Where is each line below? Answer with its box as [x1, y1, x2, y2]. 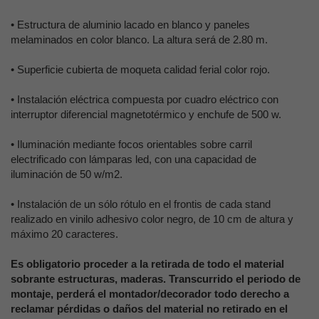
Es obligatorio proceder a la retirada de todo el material [11, 258, 284, 270]
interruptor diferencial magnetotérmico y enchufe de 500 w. [11, 108, 281, 120]
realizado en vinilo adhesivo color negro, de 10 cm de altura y [11, 213, 293, 225]
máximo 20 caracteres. [11, 228, 118, 240]
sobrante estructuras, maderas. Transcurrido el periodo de [11, 273, 300, 285]
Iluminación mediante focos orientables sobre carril [17, 138, 252, 150]
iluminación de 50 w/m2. [11, 168, 122, 180]
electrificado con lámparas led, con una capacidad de [11, 153, 256, 165]
